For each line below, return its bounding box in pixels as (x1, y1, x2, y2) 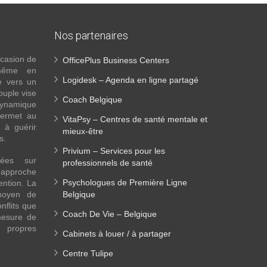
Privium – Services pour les (63, 146, 165, 156)
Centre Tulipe (63, 249, 113, 258)
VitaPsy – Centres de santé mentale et (63, 114, 207, 124)
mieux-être (63, 126, 103, 136)
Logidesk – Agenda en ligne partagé (63, 75, 198, 85)
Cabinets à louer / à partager (63, 229, 171, 238)
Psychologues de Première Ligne (63, 178, 187, 187)
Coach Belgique (63, 95, 122, 104)
